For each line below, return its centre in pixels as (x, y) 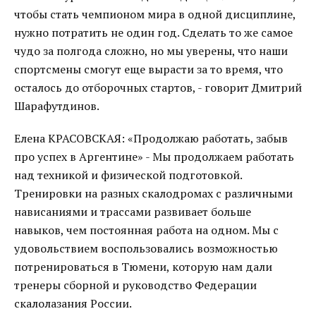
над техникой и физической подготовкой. (128, 175)
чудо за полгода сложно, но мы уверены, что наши (151, 51)
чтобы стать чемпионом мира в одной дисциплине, (155, 14)
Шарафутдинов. (57, 106)
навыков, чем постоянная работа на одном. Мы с (146, 230)
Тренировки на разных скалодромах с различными (153, 193)
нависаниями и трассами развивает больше (133, 212)
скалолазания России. (73, 303)
